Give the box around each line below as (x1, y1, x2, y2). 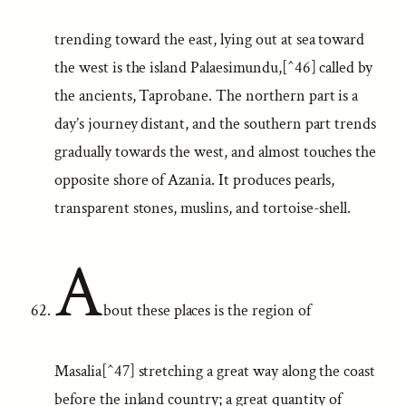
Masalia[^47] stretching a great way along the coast (54, 361, 376, 382)
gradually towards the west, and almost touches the (54, 141, 377, 162)
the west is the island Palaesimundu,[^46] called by (54, 57, 373, 78)
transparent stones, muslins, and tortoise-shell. (54, 198, 352, 218)
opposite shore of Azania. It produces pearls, (54, 169, 335, 190)
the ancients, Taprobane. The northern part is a (54, 85, 359, 106)
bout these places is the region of (102, 300, 311, 321)
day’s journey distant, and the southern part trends (54, 113, 377, 134)
